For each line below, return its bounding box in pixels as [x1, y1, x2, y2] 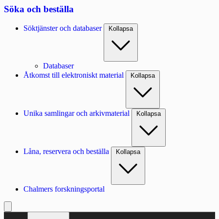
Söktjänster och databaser [23, 24, 102, 33]
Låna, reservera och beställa [23, 147, 109, 156]
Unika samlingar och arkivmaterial [23, 109, 130, 118]
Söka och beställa [4, 3, 74, 14]
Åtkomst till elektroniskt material [23, 71, 124, 80]
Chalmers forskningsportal [23, 185, 105, 194]
